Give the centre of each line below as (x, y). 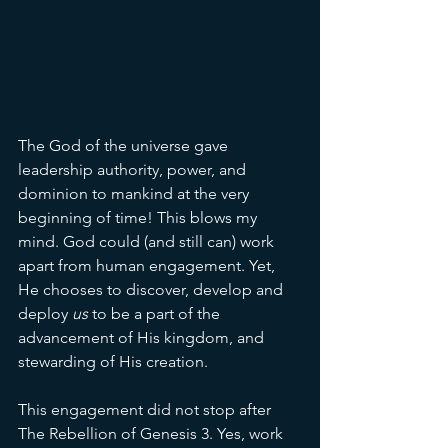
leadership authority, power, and (134, 170)
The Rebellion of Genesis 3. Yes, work (152, 434)
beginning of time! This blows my (139, 218)
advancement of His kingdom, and (143, 338)
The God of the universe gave (125, 146)
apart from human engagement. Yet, (148, 266)
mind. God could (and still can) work (148, 242)
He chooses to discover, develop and (152, 290)
